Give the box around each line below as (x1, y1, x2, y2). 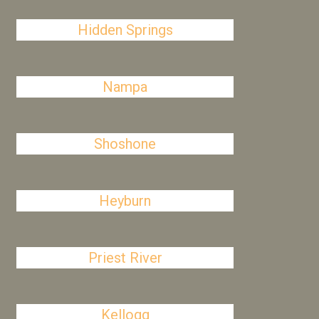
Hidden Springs (77, 21, 173, 38)
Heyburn (99, 192, 152, 209)
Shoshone (94, 135, 157, 152)
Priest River (88, 249, 162, 266)
